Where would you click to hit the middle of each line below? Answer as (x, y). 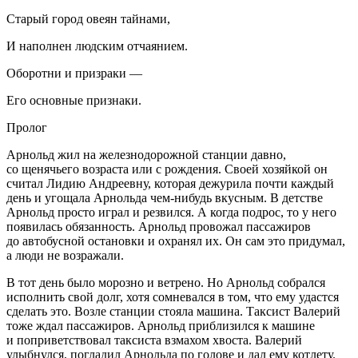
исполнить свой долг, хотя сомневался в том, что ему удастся (173, 297)
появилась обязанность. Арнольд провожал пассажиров (159, 227)
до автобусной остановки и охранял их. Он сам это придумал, (176, 241)
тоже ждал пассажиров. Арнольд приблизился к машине (161, 326)
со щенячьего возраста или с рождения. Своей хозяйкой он (167, 169)
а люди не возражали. (65, 256)
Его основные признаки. (74, 101)
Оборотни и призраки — (74, 74)
